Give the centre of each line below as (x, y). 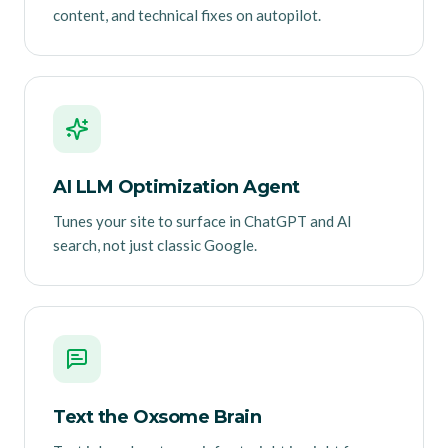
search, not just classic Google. (155, 245)
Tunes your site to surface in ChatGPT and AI (202, 221)
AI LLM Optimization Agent (176, 187)
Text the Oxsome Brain (157, 417)
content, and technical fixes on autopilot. (187, 15)
